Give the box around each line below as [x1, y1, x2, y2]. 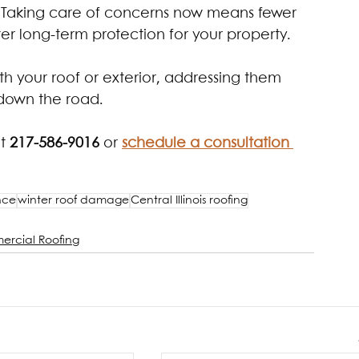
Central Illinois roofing [131, 195, 248, 207]
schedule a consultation [122, 136, 293, 151]
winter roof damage [18, 195, 129, 207]
